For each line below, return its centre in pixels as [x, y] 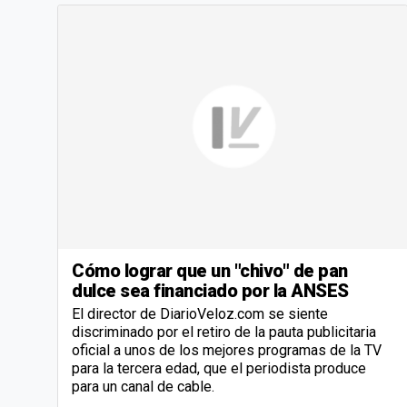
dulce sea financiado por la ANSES [210, 291]
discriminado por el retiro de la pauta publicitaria [224, 333]
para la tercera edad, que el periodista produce [219, 369]
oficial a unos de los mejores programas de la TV [227, 351]
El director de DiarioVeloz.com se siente [200, 314]
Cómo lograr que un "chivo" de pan [210, 271]
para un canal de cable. [143, 387]
